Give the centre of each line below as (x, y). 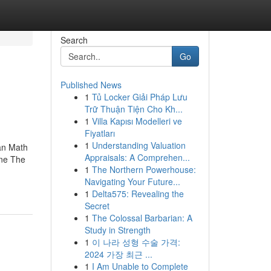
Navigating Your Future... (132, 181)
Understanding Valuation (139, 145)
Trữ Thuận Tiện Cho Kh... (133, 109)
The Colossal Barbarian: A (142, 218)
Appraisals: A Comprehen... (137, 157)
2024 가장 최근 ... (118, 254)
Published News (91, 85)
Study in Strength (117, 230)
